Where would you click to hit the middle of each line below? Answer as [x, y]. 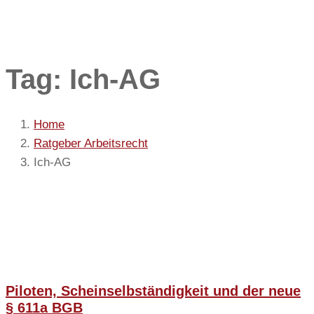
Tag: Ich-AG [83, 80]
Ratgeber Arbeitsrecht [91, 143]
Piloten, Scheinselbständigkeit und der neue [153, 291]
